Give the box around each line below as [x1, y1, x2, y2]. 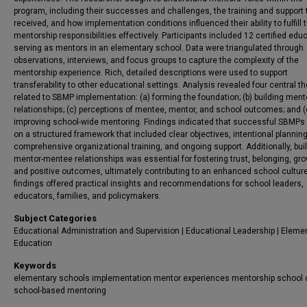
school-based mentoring [14, 286, 106, 295]
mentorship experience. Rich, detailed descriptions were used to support [14, 68, 288, 77]
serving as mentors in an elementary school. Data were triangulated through [14, 43, 304, 53]
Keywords [14, 260, 56, 271]
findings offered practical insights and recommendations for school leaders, [14, 179, 304, 188]
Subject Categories [14, 213, 97, 223]
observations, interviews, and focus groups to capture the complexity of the [14, 56, 299, 65]
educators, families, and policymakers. [14, 191, 161, 201]
